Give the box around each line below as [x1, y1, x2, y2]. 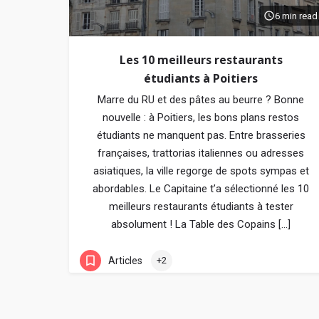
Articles [108, 254, 142, 266]
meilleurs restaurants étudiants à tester [108, 200, 293, 213]
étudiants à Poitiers [144, 70, 258, 86]
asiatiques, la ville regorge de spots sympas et [93, 164, 309, 177]
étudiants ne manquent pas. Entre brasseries [96, 129, 305, 142]
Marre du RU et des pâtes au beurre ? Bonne [98, 93, 304, 106]
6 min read [275, 10, 318, 21]
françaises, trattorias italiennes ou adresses [98, 147, 304, 159]
